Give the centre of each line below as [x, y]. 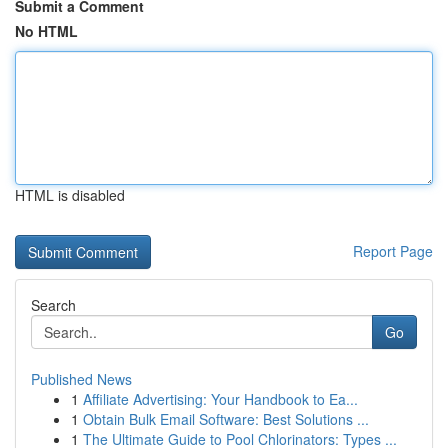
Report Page [393, 251]
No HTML [46, 31]
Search [53, 305]
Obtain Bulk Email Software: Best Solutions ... [226, 419]
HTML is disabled [70, 195]
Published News [81, 379]
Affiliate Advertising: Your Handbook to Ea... [220, 399]
